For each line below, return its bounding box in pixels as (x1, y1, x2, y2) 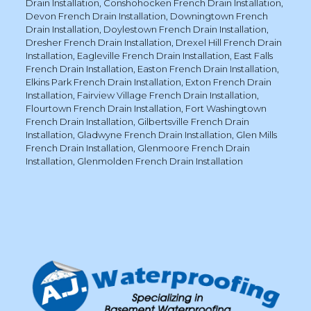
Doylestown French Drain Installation (103, 23, 267, 35)
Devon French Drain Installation (25, 10, 166, 22)
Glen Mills (235, 128, 277, 140)
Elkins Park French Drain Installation (25, 76, 181, 87)
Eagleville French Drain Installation (76, 49, 230, 61)
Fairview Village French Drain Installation (76, 89, 257, 101)
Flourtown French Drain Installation (25, 102, 181, 114)
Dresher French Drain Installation (25, 36, 171, 48)
